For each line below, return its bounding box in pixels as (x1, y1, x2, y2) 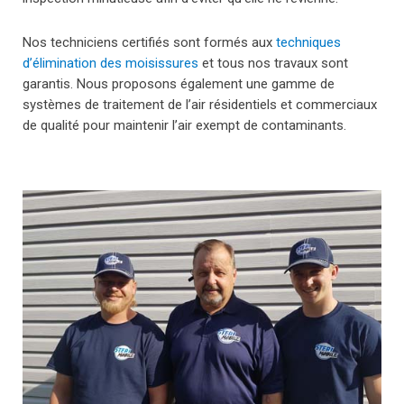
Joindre (14, 28, 61, 45)
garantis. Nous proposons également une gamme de (23, 75, 335, 92)
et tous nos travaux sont (198, 54, 348, 71)
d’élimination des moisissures (23, 54, 198, 71)
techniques (276, 33, 341, 50)
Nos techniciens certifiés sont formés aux (23, 33, 276, 50)
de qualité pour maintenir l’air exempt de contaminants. (23, 116, 346, 133)
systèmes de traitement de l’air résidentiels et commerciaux (23, 96, 377, 113)
